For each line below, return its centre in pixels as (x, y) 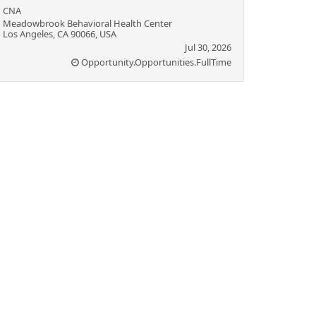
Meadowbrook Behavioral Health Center (87, 23)
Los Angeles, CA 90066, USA (60, 34)
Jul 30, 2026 (208, 47)
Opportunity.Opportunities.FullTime (156, 62)
